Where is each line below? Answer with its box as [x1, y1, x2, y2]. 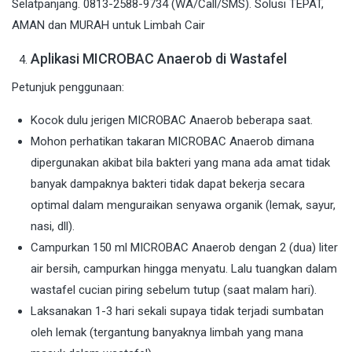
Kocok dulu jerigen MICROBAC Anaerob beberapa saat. [31, 113, 313, 128]
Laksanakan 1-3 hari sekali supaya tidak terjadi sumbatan [31, 304, 324, 319]
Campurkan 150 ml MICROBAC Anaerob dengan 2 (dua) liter [31, 240, 338, 255]
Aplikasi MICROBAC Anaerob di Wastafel [31, 50, 287, 68]
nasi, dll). [31, 219, 75, 234]
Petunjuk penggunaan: [12, 80, 124, 95]
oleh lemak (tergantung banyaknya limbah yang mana [31, 325, 303, 340]
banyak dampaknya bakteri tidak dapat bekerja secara [31, 177, 305, 192]
